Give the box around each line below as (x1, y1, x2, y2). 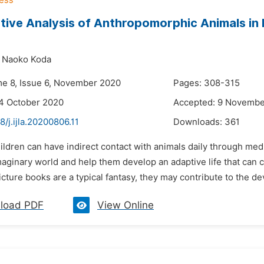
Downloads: (173, 117, 225, 127)
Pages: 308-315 (173, 78, 240, 88)
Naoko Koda (2, 54, 51, 65)
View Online (97, 199, 154, 211)
